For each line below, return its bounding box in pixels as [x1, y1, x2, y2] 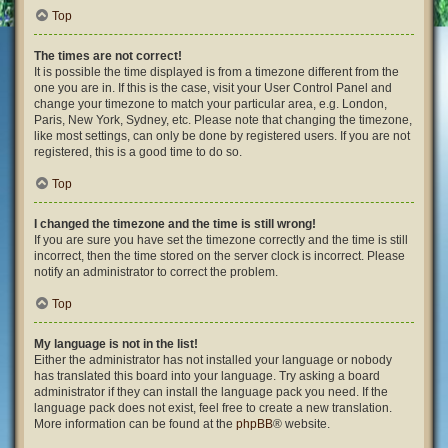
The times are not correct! [34, 49, 182, 63]
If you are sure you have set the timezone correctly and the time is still [34, 233, 408, 247]
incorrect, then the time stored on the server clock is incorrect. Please [34, 249, 405, 263]
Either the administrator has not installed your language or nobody [34, 353, 392, 367]
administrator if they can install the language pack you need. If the [34, 385, 388, 399]
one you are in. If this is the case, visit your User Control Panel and [34, 81, 392, 95]
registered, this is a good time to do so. [34, 145, 242, 159]
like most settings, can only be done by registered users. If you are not [34, 129, 410, 143]
